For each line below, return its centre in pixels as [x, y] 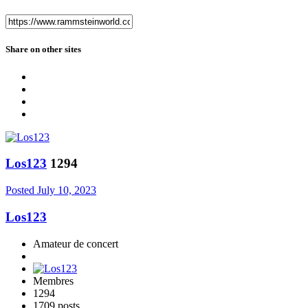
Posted [21, 190]
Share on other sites [43, 49]
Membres [53, 280]
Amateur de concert [76, 243]
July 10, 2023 [67, 190]
